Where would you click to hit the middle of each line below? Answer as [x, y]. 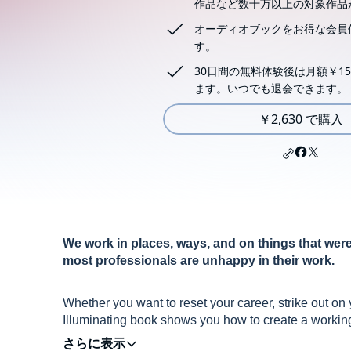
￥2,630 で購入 [301, 119]
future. [81, 337]
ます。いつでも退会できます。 [271, 88]
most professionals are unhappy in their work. [199, 261]
